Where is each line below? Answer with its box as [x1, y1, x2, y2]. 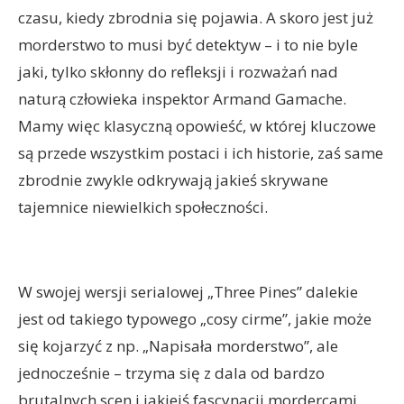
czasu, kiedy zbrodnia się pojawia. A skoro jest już [18, 7, 373, 28]
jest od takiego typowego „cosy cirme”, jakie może [18, 308, 372, 329]
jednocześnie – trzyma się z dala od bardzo [18, 363, 325, 383]
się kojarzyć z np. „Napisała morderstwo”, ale [18, 335, 338, 356]
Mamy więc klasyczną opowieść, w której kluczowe [18, 115, 376, 136]
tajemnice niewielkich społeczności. [18, 197, 268, 217]
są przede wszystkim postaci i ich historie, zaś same [18, 142, 383, 163]
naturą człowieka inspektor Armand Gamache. [18, 88, 346, 109]
